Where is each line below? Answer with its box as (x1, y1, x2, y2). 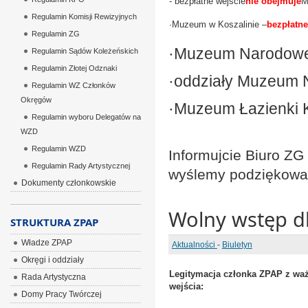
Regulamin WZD (31, 144, 86, 153)
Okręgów (20, 96, 52, 104)
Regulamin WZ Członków (31, 81, 115, 89)
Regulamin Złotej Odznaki (31, 64, 117, 72)
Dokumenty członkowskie (21, 178, 116, 188)
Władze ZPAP (21, 238, 72, 247)
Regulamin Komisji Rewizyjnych (31, 12, 137, 21)
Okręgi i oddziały (21, 255, 84, 265)
